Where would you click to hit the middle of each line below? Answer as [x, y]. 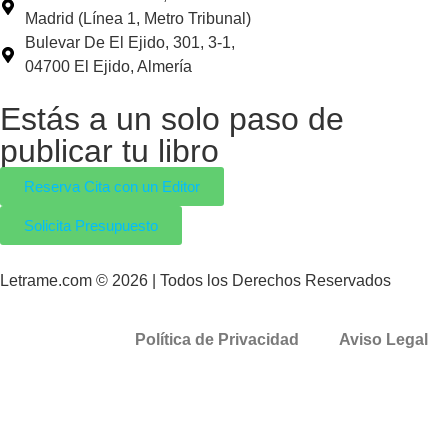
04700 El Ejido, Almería [108, 67]
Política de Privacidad [217, 340]
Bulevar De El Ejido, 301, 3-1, [130, 43]
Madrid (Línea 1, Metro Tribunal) [138, 19]
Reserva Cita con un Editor [112, 187]
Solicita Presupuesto [91, 226]
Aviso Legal [383, 340]
